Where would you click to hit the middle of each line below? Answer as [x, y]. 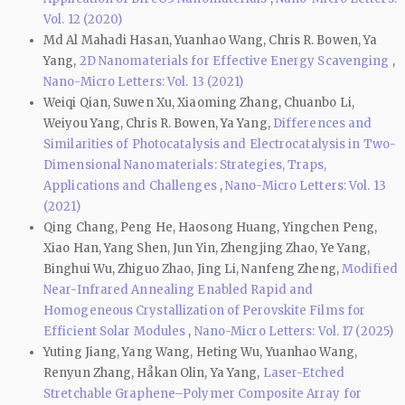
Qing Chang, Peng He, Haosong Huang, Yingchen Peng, [211, 227]
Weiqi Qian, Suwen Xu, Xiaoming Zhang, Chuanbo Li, [199, 102]
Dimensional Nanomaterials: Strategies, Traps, [185, 165]
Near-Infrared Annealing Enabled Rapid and [179, 289]
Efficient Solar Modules [116, 331]
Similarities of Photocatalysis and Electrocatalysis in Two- [220, 144]
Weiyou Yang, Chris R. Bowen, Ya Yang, [158, 123]
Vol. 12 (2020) [83, 19]
